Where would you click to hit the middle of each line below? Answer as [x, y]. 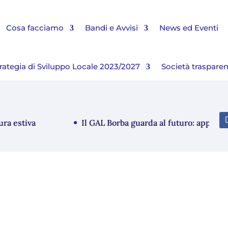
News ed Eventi [189, 27]
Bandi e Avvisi [111, 27]
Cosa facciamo [35, 27]
